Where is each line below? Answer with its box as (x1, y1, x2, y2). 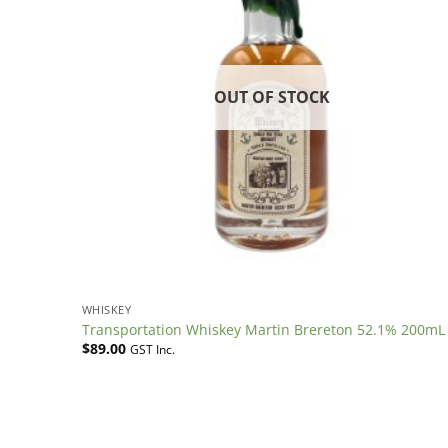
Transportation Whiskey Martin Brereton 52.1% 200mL (81, 319, 445, 339)
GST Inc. (129, 342, 175, 358)
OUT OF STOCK (214, 86, 330, 109)
